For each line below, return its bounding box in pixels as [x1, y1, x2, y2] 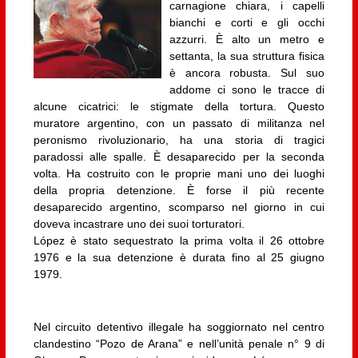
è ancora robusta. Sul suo [169, 66, 325, 80]
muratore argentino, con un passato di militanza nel [33, 117, 325, 130]
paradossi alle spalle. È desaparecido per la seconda [33, 150, 325, 164]
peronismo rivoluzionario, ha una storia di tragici [33, 133, 325, 147]
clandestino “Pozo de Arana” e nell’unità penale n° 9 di [33, 336, 325, 350]
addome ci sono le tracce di [169, 83, 325, 97]
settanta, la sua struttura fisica [169, 50, 325, 63]
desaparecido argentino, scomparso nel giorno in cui [33, 201, 325, 214]
